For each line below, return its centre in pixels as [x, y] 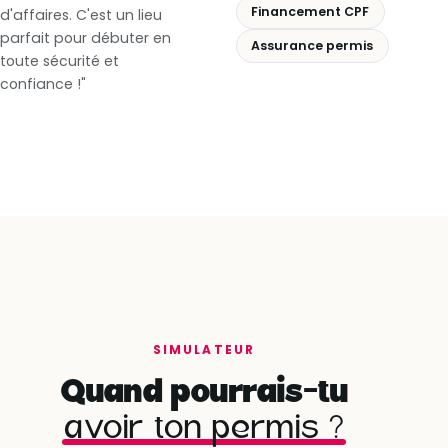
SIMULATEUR [204, 350]
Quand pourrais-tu [204, 392]
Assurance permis [312, 46]
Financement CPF [310, 12]
